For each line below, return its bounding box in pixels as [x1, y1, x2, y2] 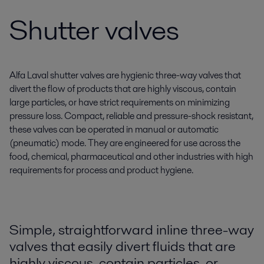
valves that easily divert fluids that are [9, 236, 236, 256]
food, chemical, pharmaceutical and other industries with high [9, 150, 253, 163]
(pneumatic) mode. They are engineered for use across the [9, 136, 240, 150]
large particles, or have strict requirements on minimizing [9, 95, 230, 109]
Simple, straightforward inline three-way [9, 220, 254, 239]
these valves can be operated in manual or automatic [9, 123, 219, 136]
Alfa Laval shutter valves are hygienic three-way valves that [9, 68, 241, 82]
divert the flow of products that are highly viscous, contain [9, 82, 236, 95]
